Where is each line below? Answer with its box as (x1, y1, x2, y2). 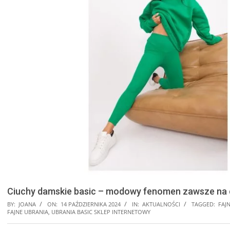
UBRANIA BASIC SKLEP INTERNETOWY (51, 208, 150, 216)
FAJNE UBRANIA (7, 208, 48, 216)
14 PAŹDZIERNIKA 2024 (61, 200, 121, 208)
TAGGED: (191, 200, 215, 208)
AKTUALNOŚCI (142, 200, 180, 208)
